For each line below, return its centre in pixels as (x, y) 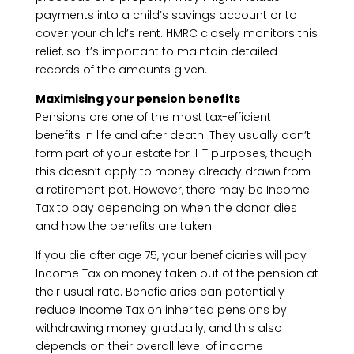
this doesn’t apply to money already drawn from (173, 171)
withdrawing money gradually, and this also (158, 328)
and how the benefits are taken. (124, 226)
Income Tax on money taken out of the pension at (177, 273)
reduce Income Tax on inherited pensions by (161, 310)
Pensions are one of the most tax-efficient (153, 117)
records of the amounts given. (121, 70)
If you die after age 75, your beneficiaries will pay (171, 255)
